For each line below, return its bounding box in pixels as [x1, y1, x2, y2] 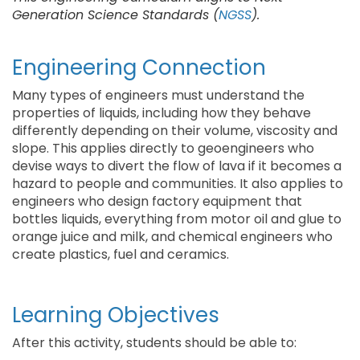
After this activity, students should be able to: [12, 333, 297, 352]
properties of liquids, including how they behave [12, 104, 311, 122]
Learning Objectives [12, 301, 219, 329]
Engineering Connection [12, 53, 266, 82]
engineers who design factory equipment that [12, 192, 302, 211]
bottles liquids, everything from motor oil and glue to [12, 210, 342, 228]
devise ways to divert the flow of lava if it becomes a [12, 157, 342, 175]
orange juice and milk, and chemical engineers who [12, 227, 333, 246]
